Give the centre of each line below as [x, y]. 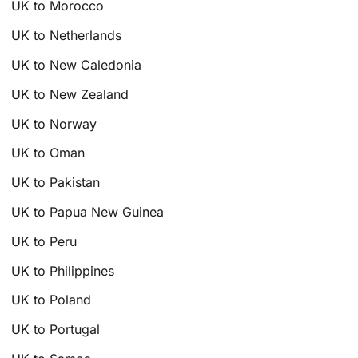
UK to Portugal [56, 330]
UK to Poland [52, 300]
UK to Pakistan [56, 183]
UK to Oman [48, 153]
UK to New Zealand [70, 94]
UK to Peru [44, 241]
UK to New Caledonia [77, 65]
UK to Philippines [63, 270]
